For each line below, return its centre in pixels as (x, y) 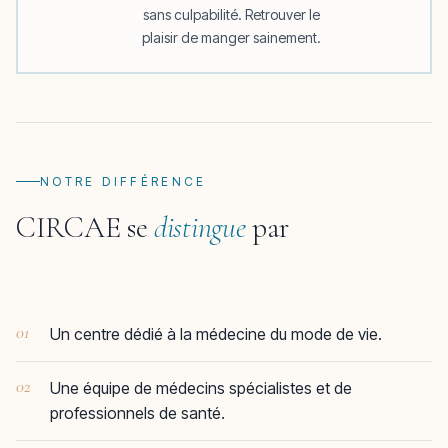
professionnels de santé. (137, 413)
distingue (200, 227)
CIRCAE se (85, 227)
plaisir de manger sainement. (231, 37)
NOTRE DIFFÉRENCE (123, 181)
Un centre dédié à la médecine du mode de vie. (216, 334)
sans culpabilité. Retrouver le (231, 14)
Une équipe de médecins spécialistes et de (201, 388)
